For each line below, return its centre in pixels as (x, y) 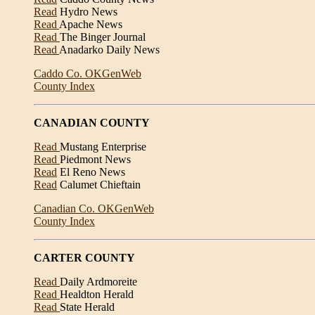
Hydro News (87, 12)
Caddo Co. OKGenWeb (88, 73)
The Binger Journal (103, 37)
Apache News (91, 24)
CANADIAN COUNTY (92, 123)
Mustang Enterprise (103, 147)
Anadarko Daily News (109, 50)
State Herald (87, 307)
